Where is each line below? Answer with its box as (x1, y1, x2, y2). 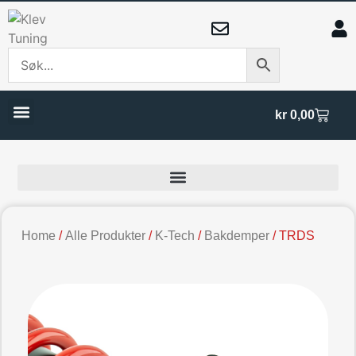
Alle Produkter (65, 229, 146, 243)
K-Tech (155, 229, 195, 243)
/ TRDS (269, 229, 315, 243)
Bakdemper (204, 229, 270, 243)
